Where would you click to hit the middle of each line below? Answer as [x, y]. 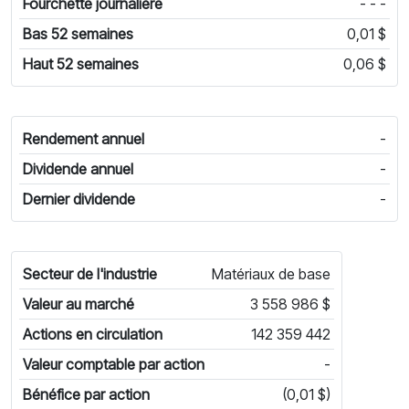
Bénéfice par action [86, 394]
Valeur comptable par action [114, 364]
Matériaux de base [271, 274]
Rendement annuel [84, 139]
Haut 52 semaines [81, 64]
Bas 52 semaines [78, 34]
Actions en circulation [93, 334]
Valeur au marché [79, 304]
